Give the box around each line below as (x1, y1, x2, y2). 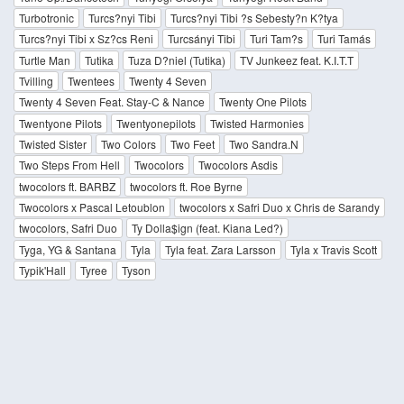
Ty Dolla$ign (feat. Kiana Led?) (132, 220, 283, 236)
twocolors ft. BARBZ (19, 178, 115, 194)
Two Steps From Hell (19, 157, 120, 173)
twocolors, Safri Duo (19, 220, 117, 236)
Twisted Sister (19, 135, 87, 151)
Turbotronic (19, 9, 74, 25)
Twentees (68, 72, 115, 88)
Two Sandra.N (229, 135, 298, 151)
